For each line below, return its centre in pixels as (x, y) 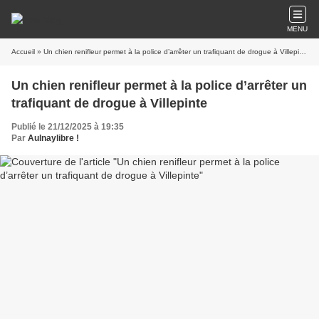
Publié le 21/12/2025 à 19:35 (68, 127)
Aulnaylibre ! (53, 138)
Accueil (23, 52)
